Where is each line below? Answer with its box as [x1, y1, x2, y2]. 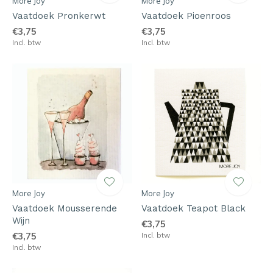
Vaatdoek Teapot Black [141, 202, 246, 214]
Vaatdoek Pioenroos [141, 10, 231, 21]
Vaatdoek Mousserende [12, 202, 117, 214]
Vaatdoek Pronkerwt [12, 10, 105, 21]
